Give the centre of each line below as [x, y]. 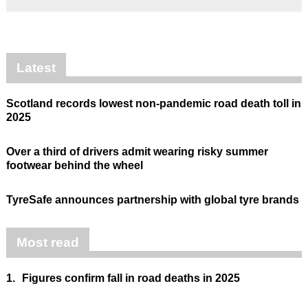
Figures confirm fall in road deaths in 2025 [131, 278]
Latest [36, 67]
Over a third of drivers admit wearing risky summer [137, 151]
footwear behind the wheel [74, 165]
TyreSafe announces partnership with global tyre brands [152, 199]
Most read [47, 242]
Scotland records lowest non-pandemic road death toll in [153, 103]
